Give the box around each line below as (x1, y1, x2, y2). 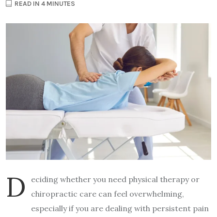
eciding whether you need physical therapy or (31, 174, 200, 185)
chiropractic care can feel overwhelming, (31, 189, 184, 199)
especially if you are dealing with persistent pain (31, 203, 209, 214)
